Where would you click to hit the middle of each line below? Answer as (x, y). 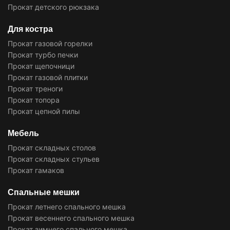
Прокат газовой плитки (48, 77)
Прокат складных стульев (54, 159)
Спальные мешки (44, 192)
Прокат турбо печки (43, 54)
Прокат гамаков (36, 170)
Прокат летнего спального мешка (67, 206)
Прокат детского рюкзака (53, 7)
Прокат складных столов (52, 147)
